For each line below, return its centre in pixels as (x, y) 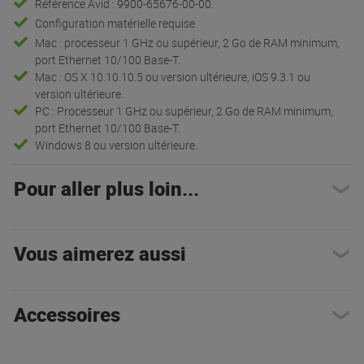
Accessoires (67, 314)
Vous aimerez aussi (100, 253)
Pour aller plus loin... (106, 188)
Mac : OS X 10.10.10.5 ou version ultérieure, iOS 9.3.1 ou (173, 76)
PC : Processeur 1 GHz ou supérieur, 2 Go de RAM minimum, (184, 110)
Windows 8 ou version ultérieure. (117, 145)
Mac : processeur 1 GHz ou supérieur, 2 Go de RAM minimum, (188, 42)
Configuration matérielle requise (115, 23)
